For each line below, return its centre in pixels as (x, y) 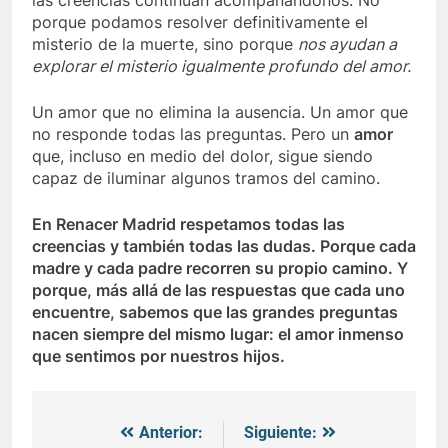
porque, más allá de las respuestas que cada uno (218, 290)
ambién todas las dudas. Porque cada (272, 246)
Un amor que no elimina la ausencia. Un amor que (220, 112)
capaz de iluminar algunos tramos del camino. (206, 178)
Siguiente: (280, 433)
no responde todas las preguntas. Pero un (193, 134)
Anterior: (171, 433)
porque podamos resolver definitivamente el (200, 22)
